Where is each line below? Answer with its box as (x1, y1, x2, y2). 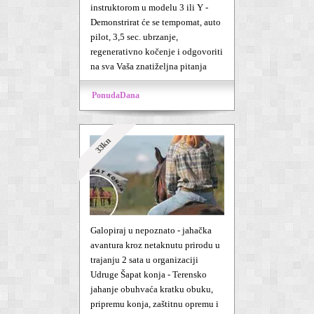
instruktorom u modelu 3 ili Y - (90, 2, 208, 13)
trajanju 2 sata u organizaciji (90, 254, 198, 265)
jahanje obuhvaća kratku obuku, (90, 284, 213, 294)
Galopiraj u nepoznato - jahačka (90, 225, 212, 235)
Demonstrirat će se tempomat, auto (90, 17, 221, 27)
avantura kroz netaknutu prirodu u (90, 240, 220, 250)
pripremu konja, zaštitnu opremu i (90, 299, 219, 309)
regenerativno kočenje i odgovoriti (90, 46, 223, 57)
